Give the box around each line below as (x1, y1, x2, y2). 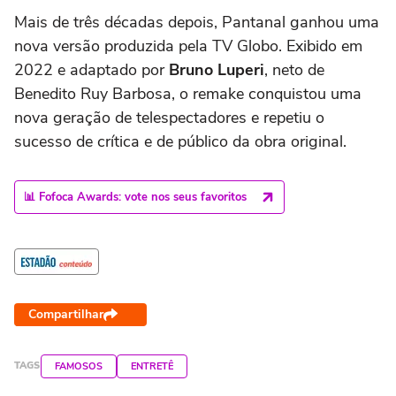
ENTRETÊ (131, 359, 173, 373)
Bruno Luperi (169, 58, 264, 80)
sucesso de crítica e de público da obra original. (14, 130, 346, 152)
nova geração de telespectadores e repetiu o (14, 106, 324, 128)
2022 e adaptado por (14, 58, 169, 80)
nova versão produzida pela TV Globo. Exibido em (14, 34, 362, 57)
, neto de (264, 58, 324, 80)
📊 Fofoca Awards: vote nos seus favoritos (24, 188, 247, 205)
